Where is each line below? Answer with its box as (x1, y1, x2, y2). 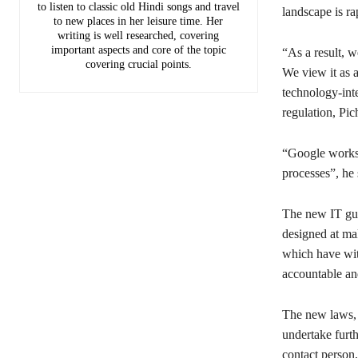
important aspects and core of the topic (50, 43, 226, 56)
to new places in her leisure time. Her (54, 14, 224, 27)
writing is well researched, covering (58, 29, 220, 42)
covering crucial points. (85, 58, 192, 70)
